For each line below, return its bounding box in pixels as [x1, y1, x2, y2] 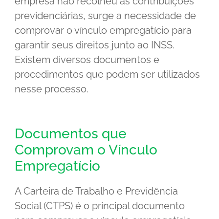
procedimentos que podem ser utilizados [15, 68, 200, 81]
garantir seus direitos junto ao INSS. [15, 39, 175, 51]
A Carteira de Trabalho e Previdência [15, 185, 178, 197]
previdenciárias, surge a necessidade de [15, 10, 196, 22]
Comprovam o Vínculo [15, 142, 157, 158]
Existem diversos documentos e [15, 54, 159, 66]
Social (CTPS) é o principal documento [15, 200, 185, 212]
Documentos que [15, 126, 127, 142]
